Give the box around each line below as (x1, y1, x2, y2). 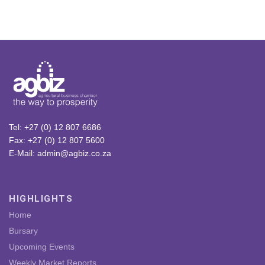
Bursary (9, 226, 38, 236)
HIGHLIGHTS (9, 193, 73, 205)
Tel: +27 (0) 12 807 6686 (9, 122, 101, 132)
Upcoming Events (9, 242, 75, 252)
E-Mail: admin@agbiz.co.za (9, 148, 111, 159)
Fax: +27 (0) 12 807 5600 (9, 135, 105, 146)
